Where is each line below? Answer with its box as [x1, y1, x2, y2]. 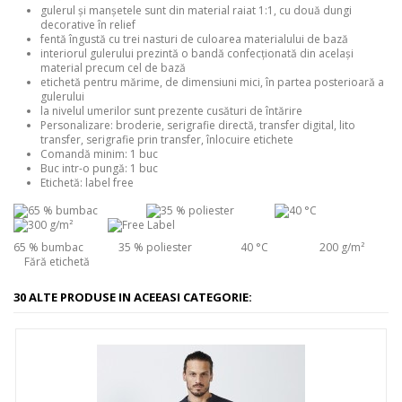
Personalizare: [40, 117, 113, 133]
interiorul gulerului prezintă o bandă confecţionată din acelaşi [40, 45, 354, 61]
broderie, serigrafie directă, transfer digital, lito [113, 117, 355, 133]
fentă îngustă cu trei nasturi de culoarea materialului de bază [40, 31, 348, 47]
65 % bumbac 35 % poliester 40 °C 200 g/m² [13, 240, 389, 256]
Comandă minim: [40, 145, 127, 162]
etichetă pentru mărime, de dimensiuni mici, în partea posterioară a [40, 74, 384, 90]
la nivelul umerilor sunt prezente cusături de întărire [40, 102, 302, 118]
